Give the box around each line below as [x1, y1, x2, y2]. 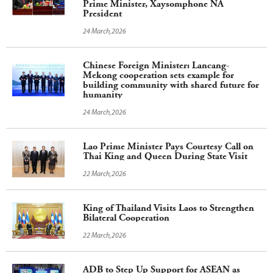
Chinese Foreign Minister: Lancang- [83, 60, 229, 71]
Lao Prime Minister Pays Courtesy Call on [83, 141, 253, 152]
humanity [83, 89, 122, 100]
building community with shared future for [83, 79, 259, 90]
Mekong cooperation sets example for [83, 69, 234, 80]
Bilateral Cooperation [83, 212, 169, 223]
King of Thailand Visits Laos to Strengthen [83, 202, 254, 213]
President [83, 8, 122, 19]
